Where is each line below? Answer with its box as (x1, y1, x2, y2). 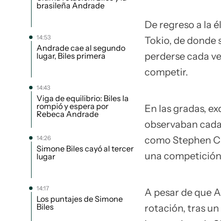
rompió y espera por (37, 101, 109, 111)
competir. (144, 66, 188, 78)
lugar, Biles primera (37, 51, 106, 61)
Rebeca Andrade (37, 109, 99, 119)
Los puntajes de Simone (37, 194, 123, 204)
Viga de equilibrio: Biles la (37, 93, 129, 103)
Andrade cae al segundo (37, 43, 125, 53)
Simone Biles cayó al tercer (37, 144, 134, 153)
